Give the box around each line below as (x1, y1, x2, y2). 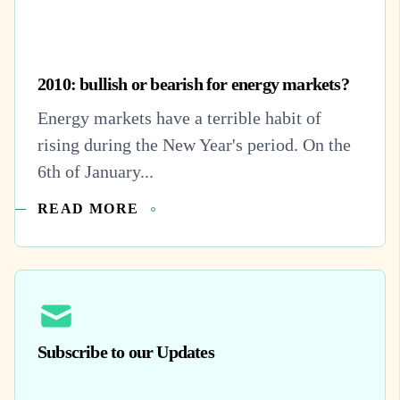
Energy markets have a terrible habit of (37, 108, 321, 129)
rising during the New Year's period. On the (37, 135, 351, 155)
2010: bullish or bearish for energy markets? (37, 74, 349, 94)
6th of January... (37, 162, 154, 182)
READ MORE (37, 201, 139, 217)
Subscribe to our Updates (37, 342, 214, 362)
